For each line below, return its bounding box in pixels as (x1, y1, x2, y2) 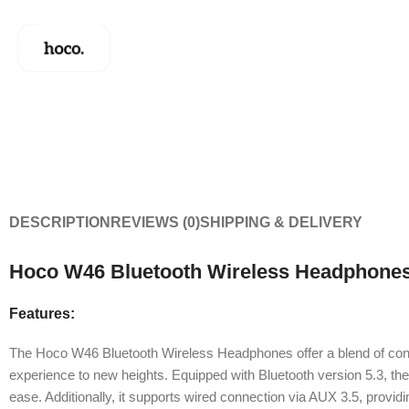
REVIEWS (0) (110, 215, 200, 231)
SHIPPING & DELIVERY (200, 215, 362, 231)
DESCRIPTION (9, 215, 110, 231)
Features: (9, 306, 75, 322)
